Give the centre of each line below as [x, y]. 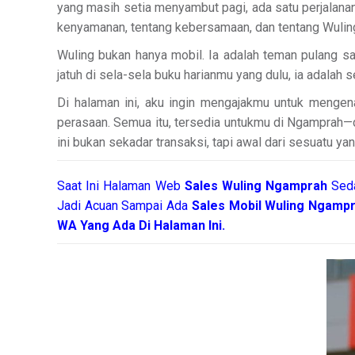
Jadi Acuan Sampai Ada [124, 206]
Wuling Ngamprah [277, 186]
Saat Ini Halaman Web [121, 186]
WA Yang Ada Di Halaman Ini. [141, 225]
